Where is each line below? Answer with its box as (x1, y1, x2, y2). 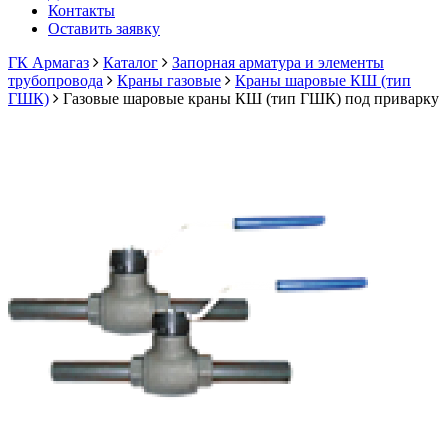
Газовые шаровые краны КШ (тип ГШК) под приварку (59, 90, 439, 107)
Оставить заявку (48, 20, 160, 37)
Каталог (103, 54, 158, 71)
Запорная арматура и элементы (172, 54, 384, 71)
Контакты (48, 2, 115, 19)
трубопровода (8, 72, 103, 89)
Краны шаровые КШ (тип (235, 72, 411, 89)
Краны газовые (117, 72, 221, 89)
